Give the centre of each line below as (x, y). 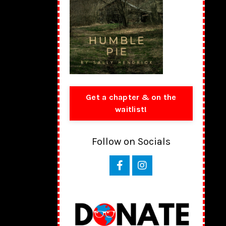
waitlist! (131, 109)
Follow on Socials (131, 141)
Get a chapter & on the (131, 97)
